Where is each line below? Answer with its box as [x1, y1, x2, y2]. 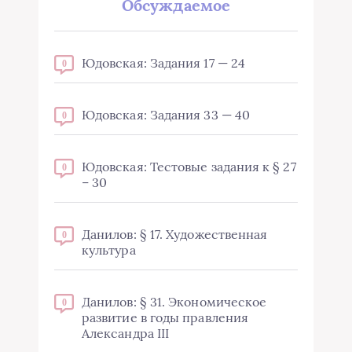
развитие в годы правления [82, 310, 249, 326]
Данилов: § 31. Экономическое [82, 294, 267, 310]
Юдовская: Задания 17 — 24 [82, 55, 245, 71]
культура [82, 242, 136, 258]
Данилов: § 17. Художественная [82, 226, 268, 243]
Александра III [82, 325, 170, 342]
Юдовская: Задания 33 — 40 [82, 107, 250, 123]
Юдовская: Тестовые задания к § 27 [82, 159, 296, 175]
